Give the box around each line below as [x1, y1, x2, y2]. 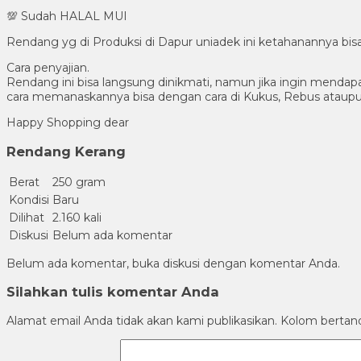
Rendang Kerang [6, 143, 126, 160]
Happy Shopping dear [6, 115, 129, 131]
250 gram [52, 175, 106, 190]
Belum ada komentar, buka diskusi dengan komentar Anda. [6, 256, 340, 272]
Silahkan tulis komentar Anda [6, 284, 219, 301]
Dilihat [9, 210, 44, 226]
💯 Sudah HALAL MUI [6, 9, 127, 24]
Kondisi [9, 193, 49, 208]
